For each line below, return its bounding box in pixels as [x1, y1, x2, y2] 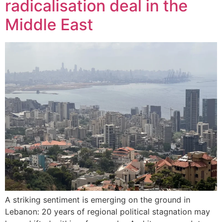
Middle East [5, 14, 93, 34]
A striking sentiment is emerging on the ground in [5, 194, 190, 205]
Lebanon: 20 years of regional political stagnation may [5, 206, 210, 217]
